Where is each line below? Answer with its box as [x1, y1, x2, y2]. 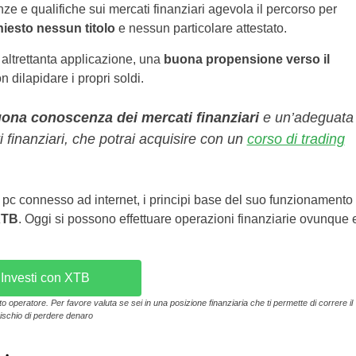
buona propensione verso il [163, 52, 330, 66]
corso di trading [246, 131, 345, 147]
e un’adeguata [258, 110, 354, 126]
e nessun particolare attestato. [114, 21, 287, 35]
